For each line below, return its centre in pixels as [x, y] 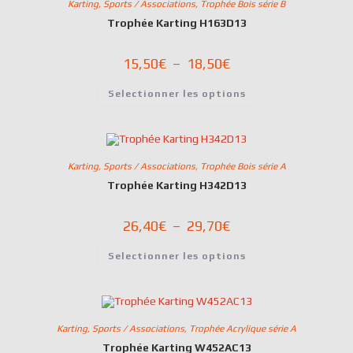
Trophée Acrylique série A [243, 328]
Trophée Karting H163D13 [176, 22]
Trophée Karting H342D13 [176, 185]
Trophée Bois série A [243, 166]
